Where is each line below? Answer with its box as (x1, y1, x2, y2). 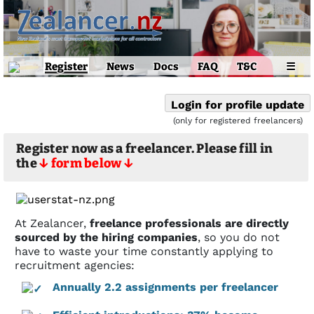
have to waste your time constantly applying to (15, 245, 273, 259)
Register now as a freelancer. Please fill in (16, 141, 273, 157)
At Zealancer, (15, 217, 90, 231)
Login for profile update (171, 97, 304, 111)
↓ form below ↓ (39, 156, 134, 172)
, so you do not (198, 231, 280, 245)
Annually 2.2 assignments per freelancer (53, 280, 278, 294)
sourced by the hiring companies (15, 231, 198, 245)
